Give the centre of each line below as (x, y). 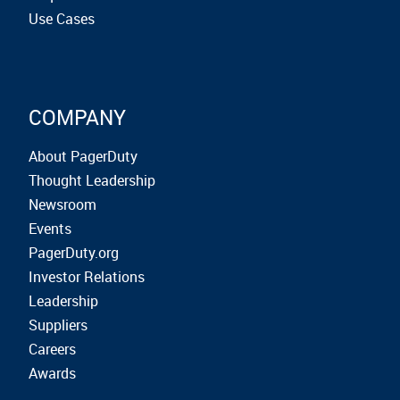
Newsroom (62, 205)
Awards (52, 374)
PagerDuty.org (74, 253)
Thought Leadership (92, 181)
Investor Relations (87, 277)
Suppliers (58, 325)
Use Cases (62, 19)
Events (50, 229)
